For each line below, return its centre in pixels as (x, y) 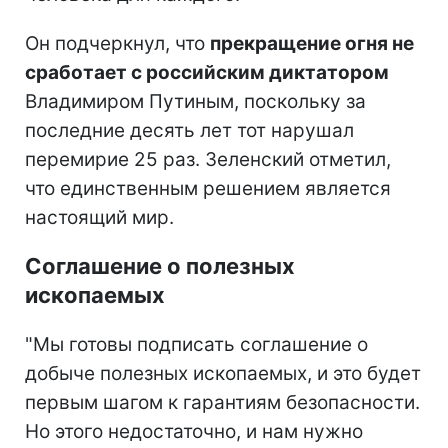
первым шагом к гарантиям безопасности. (222, 402)
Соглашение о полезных (160, 265)
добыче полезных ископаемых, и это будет (223, 373)
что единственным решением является (208, 188)
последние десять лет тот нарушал (189, 130)
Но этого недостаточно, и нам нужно (194, 431)
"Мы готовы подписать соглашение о (196, 344)
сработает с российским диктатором (207, 72)
